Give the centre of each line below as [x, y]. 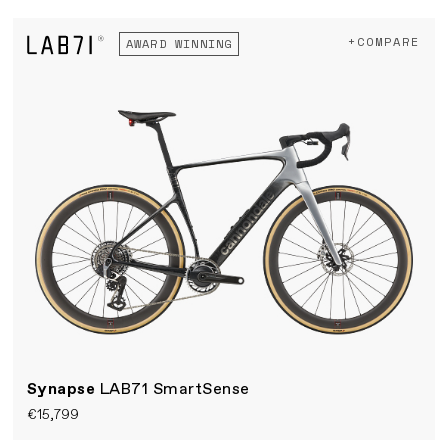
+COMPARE [384, 42]
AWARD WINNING [179, 44]
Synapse [63, 389]
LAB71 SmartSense [174, 389]
